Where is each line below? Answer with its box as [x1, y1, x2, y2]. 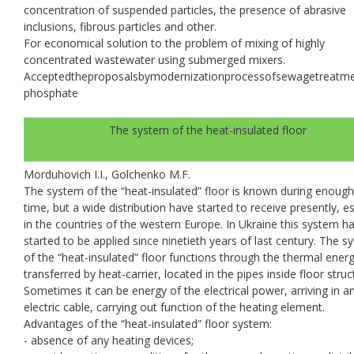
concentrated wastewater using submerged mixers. [24, 51, 285, 67]
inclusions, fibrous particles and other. [24, 18, 217, 34]
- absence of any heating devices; [24, 332, 194, 348]
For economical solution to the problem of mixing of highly [24, 35, 325, 51]
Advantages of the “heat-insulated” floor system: [24, 315, 272, 331]
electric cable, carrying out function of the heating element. [24, 299, 325, 314]
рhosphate [24, 85, 78, 100]
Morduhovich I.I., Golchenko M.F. [24, 166, 190, 182]
